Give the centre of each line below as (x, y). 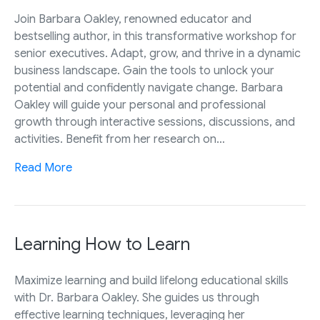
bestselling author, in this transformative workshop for (155, 37)
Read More (43, 168)
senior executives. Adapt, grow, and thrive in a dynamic (157, 54)
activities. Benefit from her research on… (120, 140)
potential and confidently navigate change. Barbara (149, 88)
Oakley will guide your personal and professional (140, 105)
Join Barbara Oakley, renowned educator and (133, 20)
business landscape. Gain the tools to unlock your (144, 71)
